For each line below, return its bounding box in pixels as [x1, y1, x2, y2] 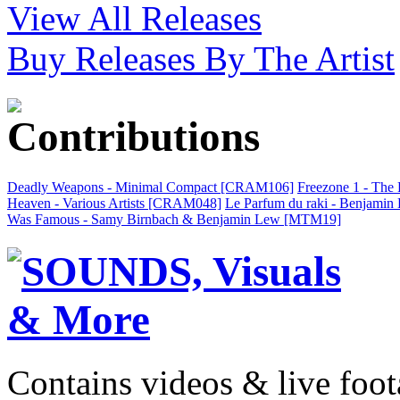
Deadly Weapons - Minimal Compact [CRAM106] [7, 179, 294, 196]
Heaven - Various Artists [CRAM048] [7, 196, 221, 212]
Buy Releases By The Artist [7, 39, 395, 79]
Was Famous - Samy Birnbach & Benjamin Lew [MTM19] [7, 212, 341, 228]
